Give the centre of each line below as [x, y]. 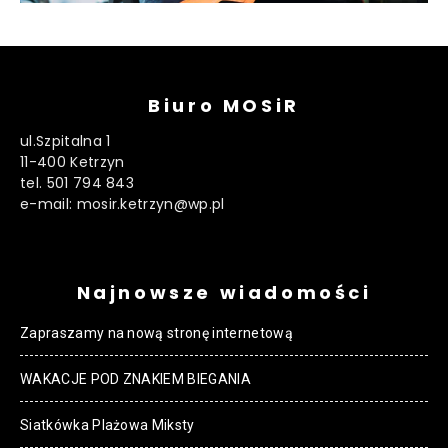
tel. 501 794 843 [77, 182]
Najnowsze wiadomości [224, 292]
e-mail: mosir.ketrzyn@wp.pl [122, 203]
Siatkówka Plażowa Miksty [107, 424]
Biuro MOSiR [224, 105]
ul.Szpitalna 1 [65, 140]
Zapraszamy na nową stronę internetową [156, 332]
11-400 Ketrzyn [72, 161]
